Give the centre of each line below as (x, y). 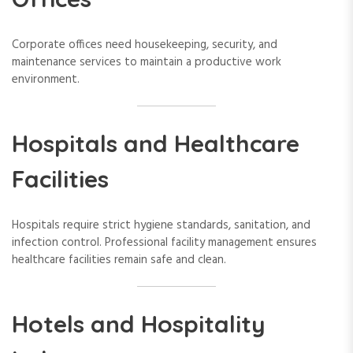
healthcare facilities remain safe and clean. (119, 260)
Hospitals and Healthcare (156, 143)
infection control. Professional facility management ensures (164, 242)
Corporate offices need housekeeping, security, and (145, 45)
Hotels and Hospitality (139, 324)
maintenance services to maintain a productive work (147, 62)
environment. (46, 79)
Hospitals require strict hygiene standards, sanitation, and (161, 225)
